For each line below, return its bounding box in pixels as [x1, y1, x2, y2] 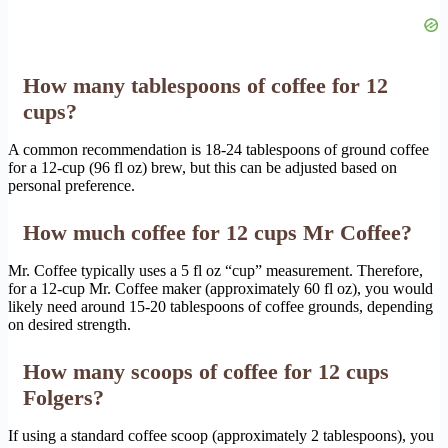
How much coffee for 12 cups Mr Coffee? [23, 219, 412, 245]
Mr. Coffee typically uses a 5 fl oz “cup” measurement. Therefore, [8, 261, 423, 279]
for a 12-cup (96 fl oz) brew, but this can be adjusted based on [8, 158, 397, 176]
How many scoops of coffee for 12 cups [23, 358, 389, 384]
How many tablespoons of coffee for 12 [23, 72, 388, 98]
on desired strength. [8, 315, 131, 333]
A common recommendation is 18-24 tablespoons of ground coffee [8, 140, 429, 158]
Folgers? [23, 384, 104, 410]
